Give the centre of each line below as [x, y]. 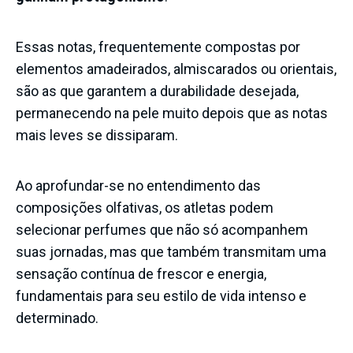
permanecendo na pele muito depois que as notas [172, 113]
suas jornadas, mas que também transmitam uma [171, 251]
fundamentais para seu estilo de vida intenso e [161, 295]
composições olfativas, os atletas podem [145, 207]
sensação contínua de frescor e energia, [141, 273]
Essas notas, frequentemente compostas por [158, 46]
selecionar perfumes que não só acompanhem [162, 229]
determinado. [57, 318]
